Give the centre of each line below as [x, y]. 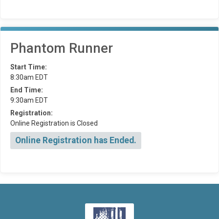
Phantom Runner [62, 49]
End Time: [27, 90]
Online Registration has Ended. [76, 141]
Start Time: [29, 67]
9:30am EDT [29, 100]
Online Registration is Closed [54, 123]
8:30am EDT [29, 77]
